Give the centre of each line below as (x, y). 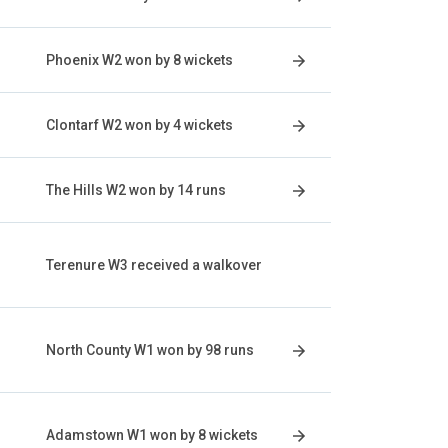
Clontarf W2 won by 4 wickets (139, 125)
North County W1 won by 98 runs (150, 350)
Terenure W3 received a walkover (154, 265)
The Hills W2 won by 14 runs (136, 190)
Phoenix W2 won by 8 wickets (139, 60)
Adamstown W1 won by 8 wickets (152, 435)
